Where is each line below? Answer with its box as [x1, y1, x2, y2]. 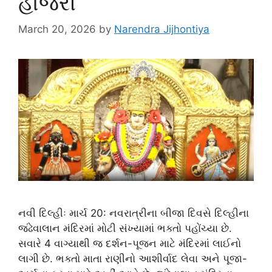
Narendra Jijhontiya [114, 23, 209, 36]
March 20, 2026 [18, 23, 96, 36]
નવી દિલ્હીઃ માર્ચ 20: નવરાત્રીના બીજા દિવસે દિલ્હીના [18, 206, 249, 219]
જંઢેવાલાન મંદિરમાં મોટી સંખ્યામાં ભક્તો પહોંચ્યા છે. [18, 222, 232, 234]
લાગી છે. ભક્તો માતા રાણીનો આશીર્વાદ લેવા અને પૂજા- [18, 252, 247, 265]
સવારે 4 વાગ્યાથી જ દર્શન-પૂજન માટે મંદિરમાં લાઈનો [18, 237, 241, 250]
